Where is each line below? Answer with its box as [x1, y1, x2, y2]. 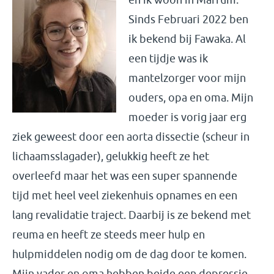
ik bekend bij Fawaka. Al [128, 32, 246, 45]
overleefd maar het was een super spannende [12, 169, 237, 182]
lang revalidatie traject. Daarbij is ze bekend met [12, 209, 251, 221]
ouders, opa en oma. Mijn [128, 91, 253, 104]
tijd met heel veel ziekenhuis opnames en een [12, 189, 237, 202]
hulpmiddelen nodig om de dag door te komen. [12, 248, 246, 261]
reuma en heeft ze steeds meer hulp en [12, 228, 205, 241]
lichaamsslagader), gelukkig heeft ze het [12, 150, 209, 163]
